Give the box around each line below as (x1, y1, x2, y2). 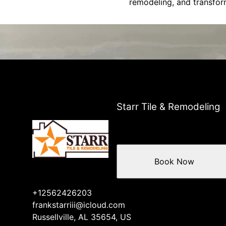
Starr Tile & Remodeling (117, 101, 220, 112)
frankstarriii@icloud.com (32, 199, 125, 210)
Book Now (154, 156, 194, 166)
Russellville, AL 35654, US (32, 211, 131, 222)
